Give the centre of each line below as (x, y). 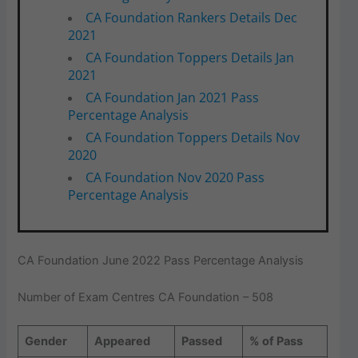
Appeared (122, 342)
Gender (46, 342)
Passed (201, 342)
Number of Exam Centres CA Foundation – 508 (146, 298)
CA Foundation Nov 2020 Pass (175, 177)
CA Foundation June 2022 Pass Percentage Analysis (161, 261)
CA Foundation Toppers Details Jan (189, 57)
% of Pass (276, 342)
